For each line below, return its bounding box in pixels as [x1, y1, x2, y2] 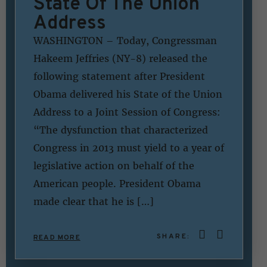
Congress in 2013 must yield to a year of [33, 141, 224, 154]
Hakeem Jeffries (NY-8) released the [33, 52, 207, 64]
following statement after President [33, 70, 205, 82]
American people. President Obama [33, 177, 201, 190]
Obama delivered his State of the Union [33, 88, 222, 100]
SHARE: [156, 230, 194, 241]
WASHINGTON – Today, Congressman [33, 34, 217, 46]
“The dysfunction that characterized [33, 123, 208, 136]
